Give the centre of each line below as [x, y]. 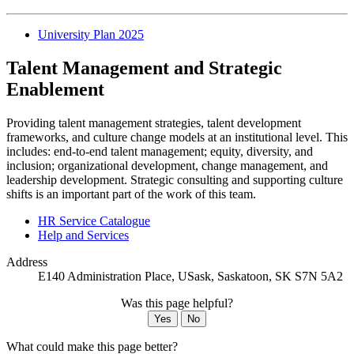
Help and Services [83, 235]
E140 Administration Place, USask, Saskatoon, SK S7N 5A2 [190, 276]
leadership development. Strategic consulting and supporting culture [175, 179]
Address [27, 262]
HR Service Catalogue [94, 220]
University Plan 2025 [91, 34]
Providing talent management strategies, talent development [154, 122]
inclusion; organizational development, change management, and [167, 165]
